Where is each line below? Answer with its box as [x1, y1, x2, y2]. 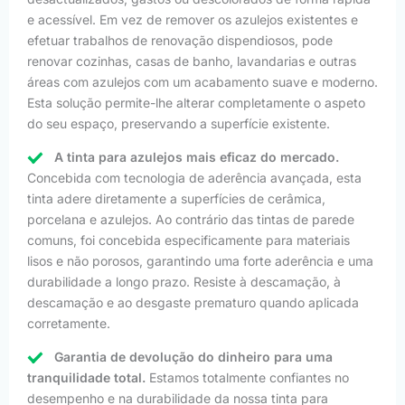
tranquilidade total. [27, 370, 146, 386]
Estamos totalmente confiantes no [146, 370, 349, 386]
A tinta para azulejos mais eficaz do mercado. [54, 149, 339, 165]
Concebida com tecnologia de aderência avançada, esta [27, 170, 362, 186]
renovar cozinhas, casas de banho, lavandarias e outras [27, 53, 356, 70]
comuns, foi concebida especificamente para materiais [27, 232, 350, 249]
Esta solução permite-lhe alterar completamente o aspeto [27, 95, 365, 111]
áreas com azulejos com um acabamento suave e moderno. [27, 74, 378, 90]
